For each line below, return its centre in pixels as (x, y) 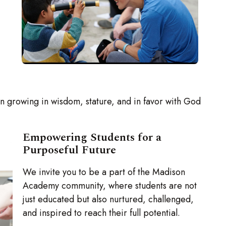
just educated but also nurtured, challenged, (108, 200)
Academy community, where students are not (110, 186)
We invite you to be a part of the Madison (104, 172)
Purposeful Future (70, 150)
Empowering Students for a (92, 138)
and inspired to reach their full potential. (103, 213)
